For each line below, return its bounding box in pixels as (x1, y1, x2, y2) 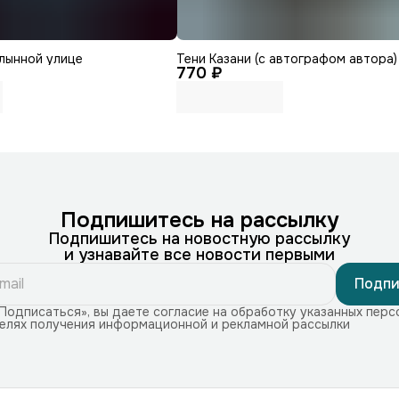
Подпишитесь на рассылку (60, 206, 339, 233)
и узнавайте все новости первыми (64, 244, 335, 265)
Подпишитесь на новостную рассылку (49, 228, 350, 248)
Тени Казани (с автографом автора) (175, 50, 397, 67)
